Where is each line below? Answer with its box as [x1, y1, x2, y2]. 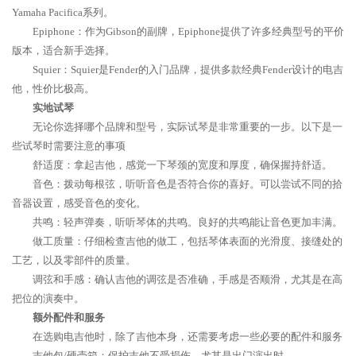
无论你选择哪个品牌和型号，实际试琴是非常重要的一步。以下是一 [33, 121, 342, 133]
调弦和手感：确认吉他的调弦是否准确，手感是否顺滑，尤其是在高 [33, 273, 342, 285]
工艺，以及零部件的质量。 [12, 254, 136, 266]
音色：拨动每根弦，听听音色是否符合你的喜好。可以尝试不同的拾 [33, 178, 342, 190]
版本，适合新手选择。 [12, 44, 115, 56]
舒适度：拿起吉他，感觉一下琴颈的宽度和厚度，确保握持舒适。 [33, 159, 332, 171]
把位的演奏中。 [12, 292, 84, 304]
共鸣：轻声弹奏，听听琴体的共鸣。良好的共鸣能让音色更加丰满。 [33, 216, 342, 228]
